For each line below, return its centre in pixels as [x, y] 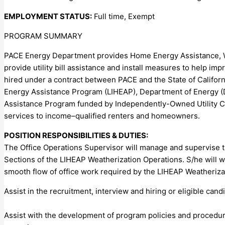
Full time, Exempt [123, 16]
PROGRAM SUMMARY [43, 36]
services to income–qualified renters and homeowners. [102, 116]
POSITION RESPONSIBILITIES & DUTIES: [76, 135]
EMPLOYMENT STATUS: [48, 16]
